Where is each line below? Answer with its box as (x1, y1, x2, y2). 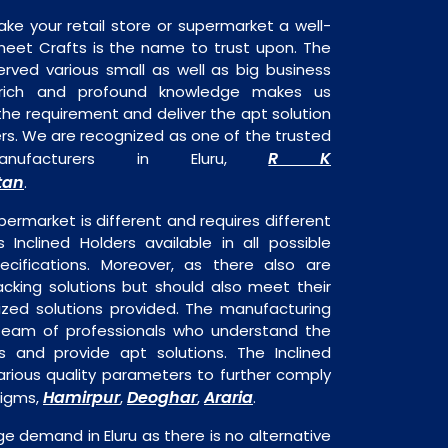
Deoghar (127, 386, 197, 409)
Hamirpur (43, 386, 120, 409)
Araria (204, 386, 253, 409)
